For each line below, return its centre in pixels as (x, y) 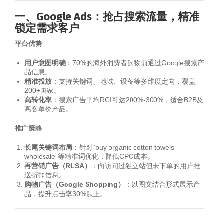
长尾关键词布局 (48, 147)
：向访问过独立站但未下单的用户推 (146, 166)
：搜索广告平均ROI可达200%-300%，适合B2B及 (128, 100)
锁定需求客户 (47, 28)
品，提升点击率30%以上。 (66, 194)
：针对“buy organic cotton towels (123, 147)
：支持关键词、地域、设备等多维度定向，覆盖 (124, 81)
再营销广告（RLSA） (58, 166)
